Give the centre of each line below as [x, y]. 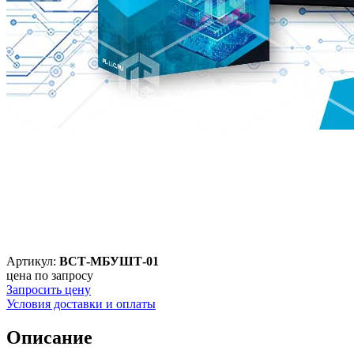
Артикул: [33, 261]
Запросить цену [49, 289]
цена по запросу [50, 275]
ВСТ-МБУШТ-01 [109, 261]
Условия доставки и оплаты [81, 303]
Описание [49, 337]
